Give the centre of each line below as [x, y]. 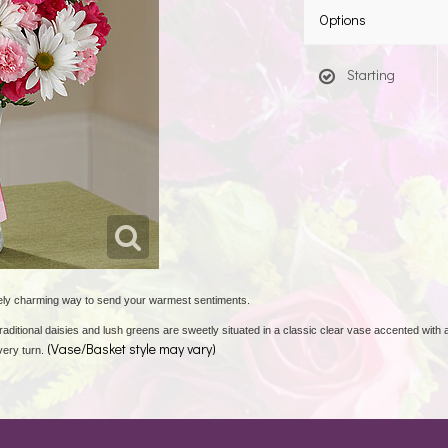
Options [342, 19]
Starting [370, 74]
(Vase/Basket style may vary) [130, 348]
